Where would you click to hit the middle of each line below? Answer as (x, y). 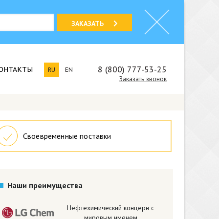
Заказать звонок (143, 79)
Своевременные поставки (67, 136)
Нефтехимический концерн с (110, 208)
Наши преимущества (45, 185)
